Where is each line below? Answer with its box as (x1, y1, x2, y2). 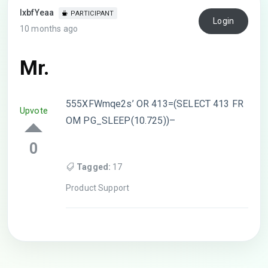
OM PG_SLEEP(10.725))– (65, 115, 176, 126)
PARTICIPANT (71, 10, 114, 17)
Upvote (20, 106, 48, 116)
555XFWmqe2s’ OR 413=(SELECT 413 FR (65, 98, 244, 109)
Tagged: (77, 162, 111, 172)
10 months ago (20, 24, 78, 33)
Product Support (65, 182, 130, 193)
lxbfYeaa (20, 8, 54, 17)
